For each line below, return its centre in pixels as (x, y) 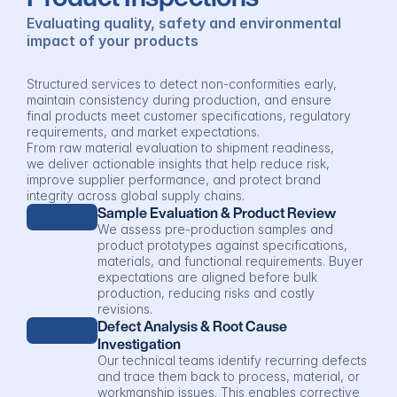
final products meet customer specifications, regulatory (189, 116)
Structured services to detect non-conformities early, (182, 84)
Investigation (139, 344)
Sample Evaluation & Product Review (217, 213)
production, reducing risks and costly (206, 293)
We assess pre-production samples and (215, 229)
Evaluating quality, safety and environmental (184, 23)
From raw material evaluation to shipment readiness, (180, 148)
